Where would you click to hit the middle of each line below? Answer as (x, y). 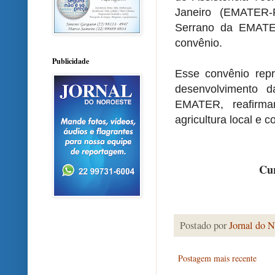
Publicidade (71, 61)
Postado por (204, 226)
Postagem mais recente (217, 258)
